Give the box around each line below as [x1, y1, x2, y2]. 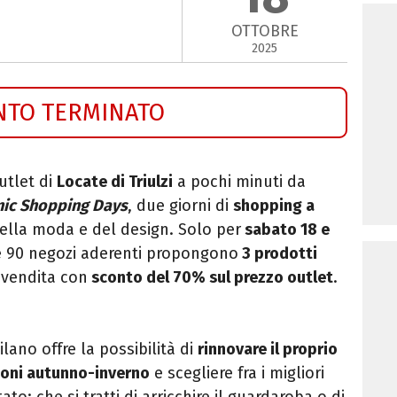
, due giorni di [128, 195, 233, 215]
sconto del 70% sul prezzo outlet [88, 267, 333, 287]
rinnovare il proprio [198, 339, 338, 359]
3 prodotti [238, 243, 317, 263]
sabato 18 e [241, 219, 330, 239]
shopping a [233, 195, 315, 215]
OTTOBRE [230, 21, 299, 42]
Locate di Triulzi [57, 171, 173, 191]
